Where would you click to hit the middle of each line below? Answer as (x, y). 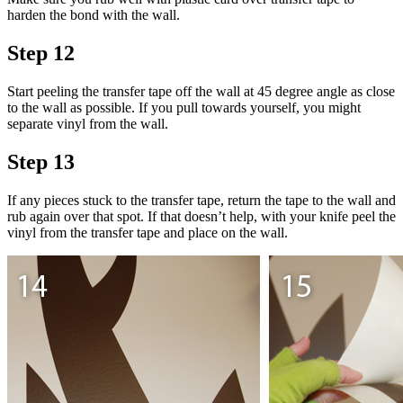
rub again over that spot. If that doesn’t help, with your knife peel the (201, 216)
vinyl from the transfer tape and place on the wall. (148, 232)
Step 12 (41, 53)
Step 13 (41, 161)
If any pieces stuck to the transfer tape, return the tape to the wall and (201, 200)
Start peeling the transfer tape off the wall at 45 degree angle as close (201, 91)
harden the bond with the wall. (94, 14)
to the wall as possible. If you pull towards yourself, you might (184, 107)
